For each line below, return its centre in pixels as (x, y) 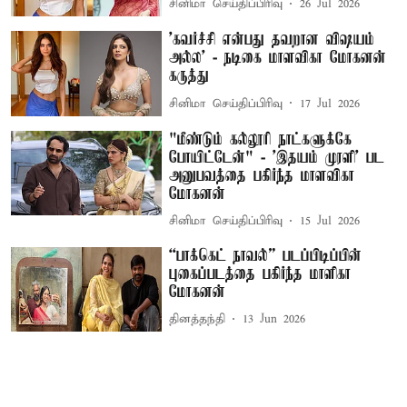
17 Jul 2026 (330, 104)
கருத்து (189, 77)
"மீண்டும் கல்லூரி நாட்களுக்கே (261, 139)
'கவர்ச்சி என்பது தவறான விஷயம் (272, 40)
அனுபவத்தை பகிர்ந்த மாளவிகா (262, 176)
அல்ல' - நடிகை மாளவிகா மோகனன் (278, 59)
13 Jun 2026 (274, 320)
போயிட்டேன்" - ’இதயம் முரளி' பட (277, 158)
